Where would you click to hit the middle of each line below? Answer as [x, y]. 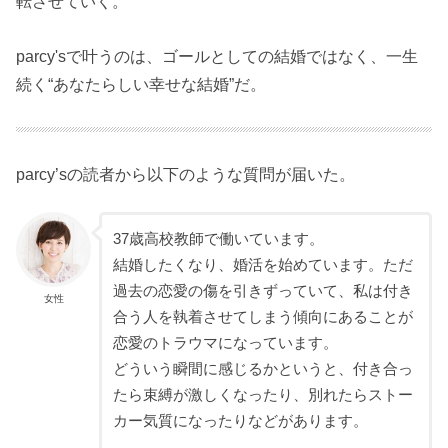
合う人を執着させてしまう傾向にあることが [262, 316]
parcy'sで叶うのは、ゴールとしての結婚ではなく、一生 [217, 55]
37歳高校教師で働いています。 [218, 238]
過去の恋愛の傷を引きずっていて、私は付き [262, 290]
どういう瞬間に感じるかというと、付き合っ [262, 368]
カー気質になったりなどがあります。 [240, 420]
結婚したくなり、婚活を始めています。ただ [262, 264]
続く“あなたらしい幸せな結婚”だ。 [141, 83]
